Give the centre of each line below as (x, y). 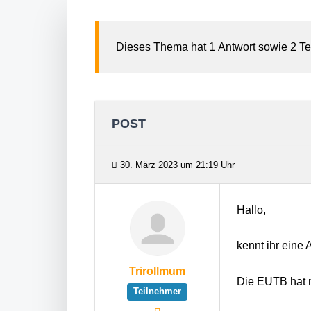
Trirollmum (157, 271)
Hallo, (251, 210)
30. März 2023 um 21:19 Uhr (176, 165)
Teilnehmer (157, 292)
